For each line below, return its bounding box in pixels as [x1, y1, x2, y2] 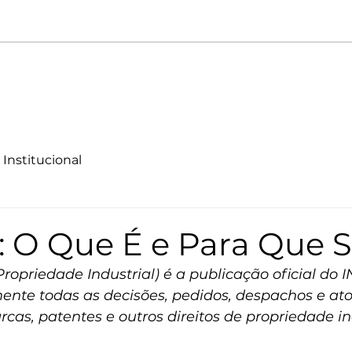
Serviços [103, 70, 149, 84]
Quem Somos [3, 70, 79, 84]
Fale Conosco [173, 70, 247, 84]
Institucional [3, 152, 82, 167]
